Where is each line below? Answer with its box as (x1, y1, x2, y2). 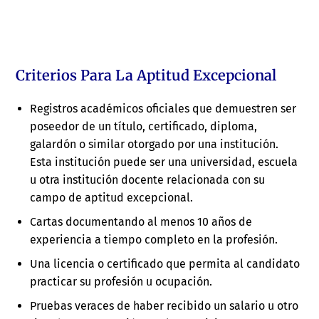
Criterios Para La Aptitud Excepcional (16, 66, 277, 85)
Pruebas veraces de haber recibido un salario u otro (30, 299, 299, 313)
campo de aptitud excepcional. (30, 191, 194, 205)
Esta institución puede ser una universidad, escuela (30, 155, 298, 169)
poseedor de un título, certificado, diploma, (30, 120, 258, 134)
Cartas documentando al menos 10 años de (30, 215, 253, 229)
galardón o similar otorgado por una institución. (30, 137, 279, 152)
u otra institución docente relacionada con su (30, 173, 266, 187)
